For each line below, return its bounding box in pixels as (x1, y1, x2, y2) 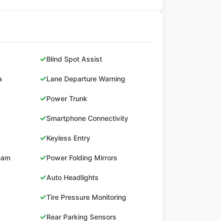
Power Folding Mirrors (46, 153, 117, 162)
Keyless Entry (46, 133, 90, 142)
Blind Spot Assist (46, 54, 102, 63)
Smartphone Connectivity (46, 113, 128, 122)
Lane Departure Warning (46, 74, 125, 83)
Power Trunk (46, 94, 87, 103)
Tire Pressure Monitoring (46, 192, 126, 201)
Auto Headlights (46, 173, 99, 182)
